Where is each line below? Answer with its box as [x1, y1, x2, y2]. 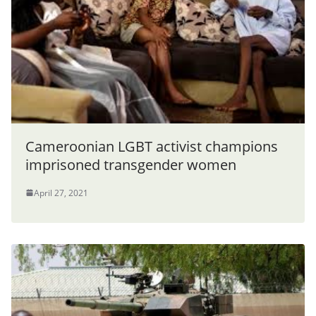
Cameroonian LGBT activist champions [25, 136, 278, 156]
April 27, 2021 [34, 186, 88, 199]
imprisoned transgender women [25, 154, 236, 174]
